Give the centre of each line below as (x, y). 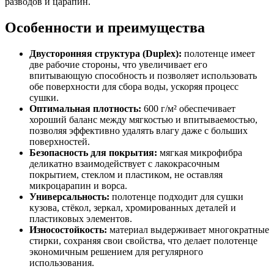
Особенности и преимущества (105, 27)
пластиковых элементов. (81, 218)
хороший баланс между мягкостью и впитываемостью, (143, 119)
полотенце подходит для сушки (176, 196)
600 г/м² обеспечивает (188, 108)
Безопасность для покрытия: (93, 152)
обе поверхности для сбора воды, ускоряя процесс (134, 86)
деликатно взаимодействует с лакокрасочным (124, 163)
